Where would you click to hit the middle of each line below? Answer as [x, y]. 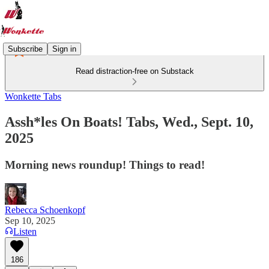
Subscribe [25, 49]
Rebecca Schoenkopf [45, 210]
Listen [25, 231]
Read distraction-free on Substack [134, 71]
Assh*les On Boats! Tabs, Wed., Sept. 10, [129, 122]
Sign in [64, 49]
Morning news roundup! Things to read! [105, 165]
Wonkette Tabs [33, 96]
